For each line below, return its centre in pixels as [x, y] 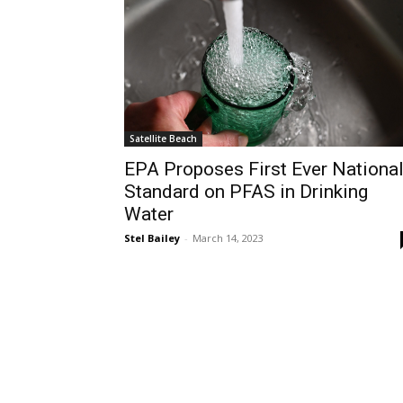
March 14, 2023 [228, 237]
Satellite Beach [163, 138]
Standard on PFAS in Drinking [246, 191]
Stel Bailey [152, 237]
